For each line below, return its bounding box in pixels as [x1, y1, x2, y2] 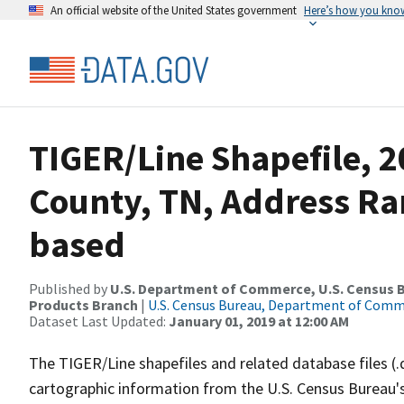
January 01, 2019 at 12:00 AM [169, 312, 349, 330]
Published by [29, 280, 110, 298]
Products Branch [29, 296, 138, 314]
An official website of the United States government [50, 3, 297, 17]
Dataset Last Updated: [29, 312, 169, 330]
